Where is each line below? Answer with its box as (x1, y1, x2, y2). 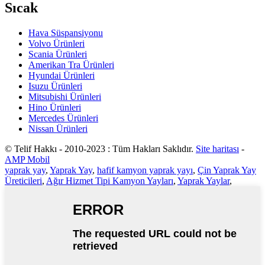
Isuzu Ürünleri (28, 80, 82, 91)
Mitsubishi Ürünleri (28, 91, 101, 102)
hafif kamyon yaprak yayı (97, 164, 193, 175)
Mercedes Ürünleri (28, 112, 98, 123)
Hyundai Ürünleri (28, 70, 95, 80)
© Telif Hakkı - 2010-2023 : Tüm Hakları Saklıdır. (5, 143, 193, 154)
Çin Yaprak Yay (198, 164, 256, 175)
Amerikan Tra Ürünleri (28, 59, 114, 70)
